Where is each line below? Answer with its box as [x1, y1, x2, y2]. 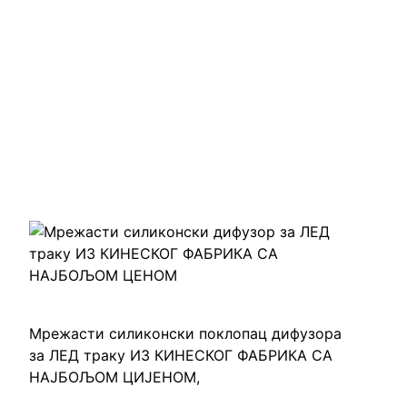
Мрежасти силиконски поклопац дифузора [29, 324, 342, 343]
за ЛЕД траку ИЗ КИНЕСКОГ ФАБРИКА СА [29, 346, 333, 365]
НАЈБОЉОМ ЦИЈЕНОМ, [29, 368, 200, 387]
